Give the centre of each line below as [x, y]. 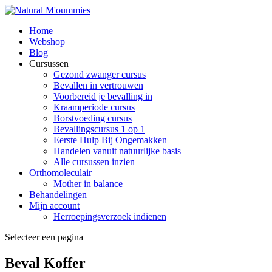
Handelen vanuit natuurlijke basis [117, 151]
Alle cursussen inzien [94, 162]
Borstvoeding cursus [93, 118]
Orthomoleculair [60, 173]
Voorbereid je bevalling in [103, 96]
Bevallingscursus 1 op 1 [99, 129]
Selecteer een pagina [44, 237]
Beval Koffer [45, 263]
